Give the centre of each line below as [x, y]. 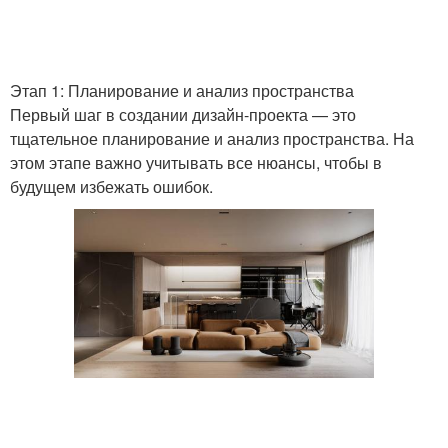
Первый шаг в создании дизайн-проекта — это [183, 114]
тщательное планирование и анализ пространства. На [212, 138]
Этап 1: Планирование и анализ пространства [182, 90]
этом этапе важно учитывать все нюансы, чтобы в [196, 162]
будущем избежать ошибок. [111, 186]
